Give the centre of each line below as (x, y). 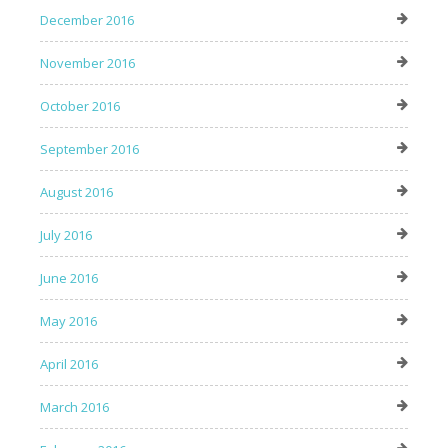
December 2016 (87, 20)
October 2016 (80, 106)
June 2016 (69, 278)
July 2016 (66, 235)
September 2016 (89, 149)
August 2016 (76, 192)
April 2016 (69, 364)
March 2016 (74, 407)
